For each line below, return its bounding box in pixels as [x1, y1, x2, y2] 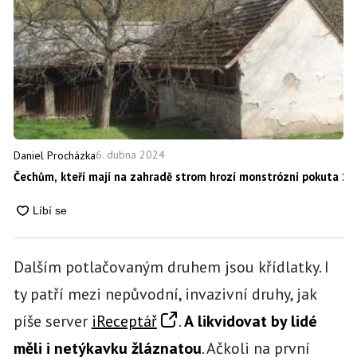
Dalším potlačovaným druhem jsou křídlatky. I [13, 256, 329, 277]
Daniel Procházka [13, 147, 96, 163]
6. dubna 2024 [95, 147, 165, 163]
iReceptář [91, 310, 157, 331]
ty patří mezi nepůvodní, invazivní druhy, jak [13, 283, 316, 304]
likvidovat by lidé [197, 310, 317, 331]
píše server [13, 310, 92, 331]
